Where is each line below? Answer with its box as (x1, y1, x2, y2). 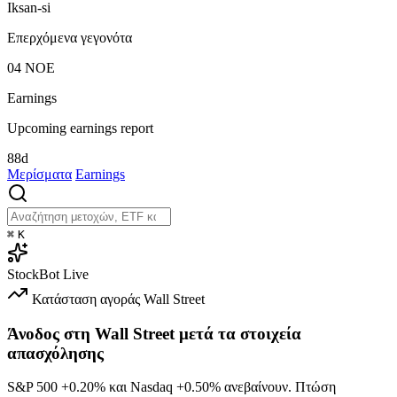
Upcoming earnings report (7, 120, 153, 136)
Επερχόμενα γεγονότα (7, 29, 132, 45)
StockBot (7, 266, 59, 282)
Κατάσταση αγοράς (32, 291, 140, 307)
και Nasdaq (105, 379, 176, 395)
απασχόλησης (7, 343, 104, 362)
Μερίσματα (7, 166, 72, 182)
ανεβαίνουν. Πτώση (221, 379, 336, 395)
